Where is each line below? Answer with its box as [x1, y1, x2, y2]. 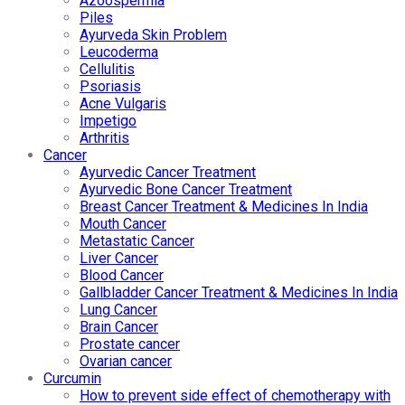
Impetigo [80, 112, 137, 130]
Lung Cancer [80, 301, 157, 319]
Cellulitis [80, 61, 135, 79]
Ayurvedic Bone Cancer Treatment [80, 181, 292, 199]
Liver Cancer [80, 250, 158, 268]
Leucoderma [80, 43, 158, 61]
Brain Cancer [80, 318, 158, 336]
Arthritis [80, 129, 129, 147]
